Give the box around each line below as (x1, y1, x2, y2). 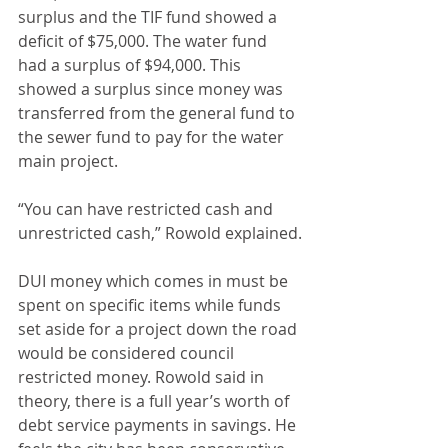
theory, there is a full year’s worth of (18, 390, 293, 412)
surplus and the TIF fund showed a (18, 6, 281, 28)
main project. (18, 150, 122, 172)
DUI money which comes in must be (18, 270, 292, 292)
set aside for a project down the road (18, 318, 301, 340)
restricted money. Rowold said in (18, 366, 268, 388)
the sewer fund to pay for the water (18, 126, 288, 148)
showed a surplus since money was (18, 78, 287, 100)
